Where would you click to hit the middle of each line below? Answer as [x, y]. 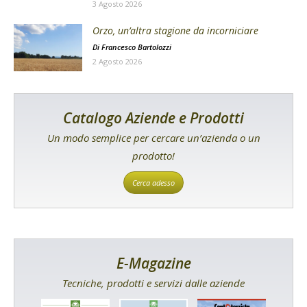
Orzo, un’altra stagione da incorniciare [175, 31]
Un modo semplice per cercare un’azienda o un [153, 137]
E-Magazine [153, 263]
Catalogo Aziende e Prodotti [153, 118]
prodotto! [153, 155]
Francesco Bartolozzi [136, 47]
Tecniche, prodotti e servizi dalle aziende [153, 283]
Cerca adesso [153, 182]
